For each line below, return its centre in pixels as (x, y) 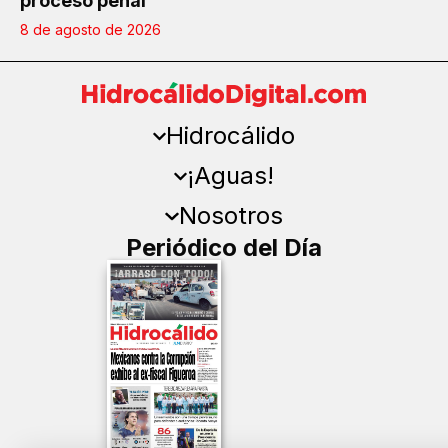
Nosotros (230, 216)
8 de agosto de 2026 (90, 30)
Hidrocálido (231, 136)
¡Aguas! (231, 176)
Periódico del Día (224, 248)
